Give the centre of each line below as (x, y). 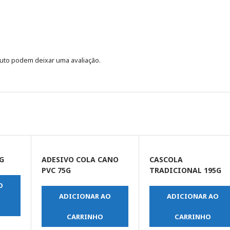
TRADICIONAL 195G (186, 170)
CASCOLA (166, 160)
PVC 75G (56, 170)
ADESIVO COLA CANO (80, 160)
